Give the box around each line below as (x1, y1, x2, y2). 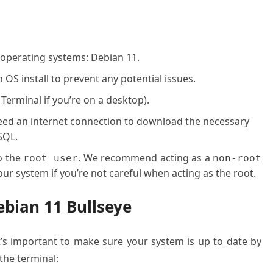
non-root (213, 152, 261, 164)
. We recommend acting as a (78, 151, 213, 165)
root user (23, 152, 79, 164)
